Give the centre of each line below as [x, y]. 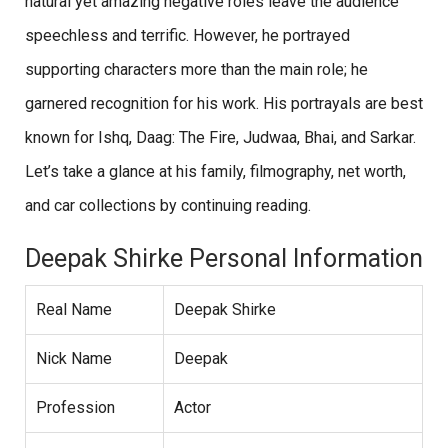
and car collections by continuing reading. [170, 206]
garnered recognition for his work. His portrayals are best [224, 104]
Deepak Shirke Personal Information [224, 259]
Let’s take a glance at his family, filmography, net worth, [215, 172]
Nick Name [74, 359]
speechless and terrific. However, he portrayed [187, 36]
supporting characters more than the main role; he [196, 70]
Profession [75, 408]
